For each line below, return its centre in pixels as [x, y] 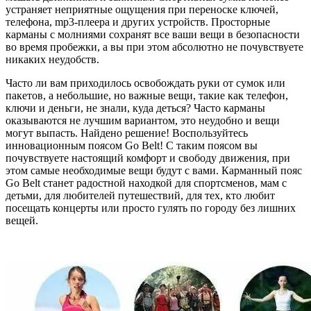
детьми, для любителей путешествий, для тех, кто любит [140, 195]
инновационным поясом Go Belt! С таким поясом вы [132, 145]
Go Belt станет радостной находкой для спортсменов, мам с [146, 183]
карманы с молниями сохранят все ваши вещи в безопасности [153, 34]
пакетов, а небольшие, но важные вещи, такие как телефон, [147, 95]
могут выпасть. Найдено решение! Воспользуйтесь [127, 133]
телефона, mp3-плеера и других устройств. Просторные [138, 22]
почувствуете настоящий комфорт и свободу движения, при [148, 158]
